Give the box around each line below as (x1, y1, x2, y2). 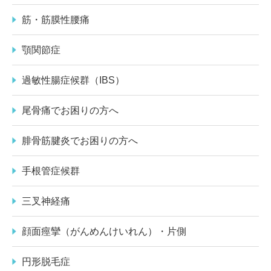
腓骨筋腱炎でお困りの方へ (22, 135, 138, 146)
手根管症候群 (22, 165, 80, 176)
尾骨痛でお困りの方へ (22, 105, 119, 116)
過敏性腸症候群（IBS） (22, 74, 125, 85)
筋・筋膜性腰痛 (22, 14, 90, 25)
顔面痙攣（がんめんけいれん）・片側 (22, 226, 186, 237)
